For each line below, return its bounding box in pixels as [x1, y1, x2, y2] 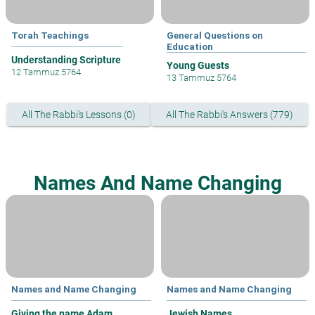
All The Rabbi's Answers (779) [165, 108, 293, 120]
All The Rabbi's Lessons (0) [22, 108, 136, 120]
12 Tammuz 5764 [11, 67, 81, 78]
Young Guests [167, 60, 229, 72]
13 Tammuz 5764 [167, 72, 236, 84]
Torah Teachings [11, 30, 89, 41]
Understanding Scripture [11, 54, 121, 66]
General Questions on [167, 30, 263, 41]
